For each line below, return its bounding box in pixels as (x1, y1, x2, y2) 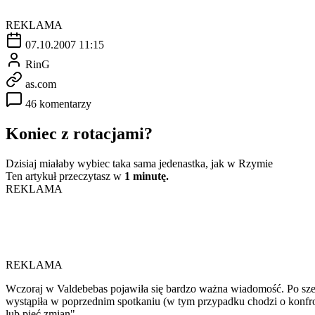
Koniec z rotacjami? (6, 124, 153, 143)
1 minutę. (124, 169, 169, 182)
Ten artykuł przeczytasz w (6, 169, 124, 182)
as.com (25, 77, 56, 90)
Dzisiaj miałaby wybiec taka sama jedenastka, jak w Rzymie (6, 157, 273, 169)
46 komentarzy (25, 97, 91, 110)
